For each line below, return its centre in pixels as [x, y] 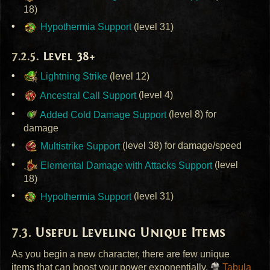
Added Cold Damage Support [102, 115]
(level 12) [129, 77]
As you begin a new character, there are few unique [121, 254]
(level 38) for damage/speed [181, 146]
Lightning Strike [73, 77]
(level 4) [155, 95]
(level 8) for [192, 115]
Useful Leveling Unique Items [130, 233]
